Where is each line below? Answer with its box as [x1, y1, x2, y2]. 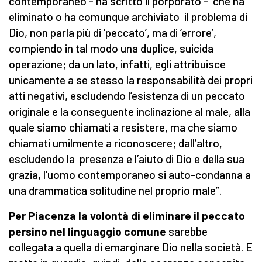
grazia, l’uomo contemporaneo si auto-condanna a [9, 168, 251, 182]
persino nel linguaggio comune [9, 225, 166, 239]
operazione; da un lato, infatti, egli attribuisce [9, 57, 226, 71]
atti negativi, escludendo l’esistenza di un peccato [9, 89, 245, 103]
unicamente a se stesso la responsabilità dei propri [9, 73, 253, 87]
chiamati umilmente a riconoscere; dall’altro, [9, 136, 222, 150]
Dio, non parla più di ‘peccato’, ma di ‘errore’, [9, 26, 216, 40]
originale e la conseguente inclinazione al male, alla [9, 105, 250, 119]
